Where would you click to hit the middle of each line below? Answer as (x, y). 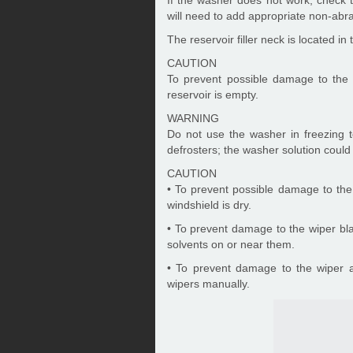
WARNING (193, 118)
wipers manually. (208, 284)
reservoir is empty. (213, 95)
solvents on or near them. (231, 244)
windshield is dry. (209, 205)
